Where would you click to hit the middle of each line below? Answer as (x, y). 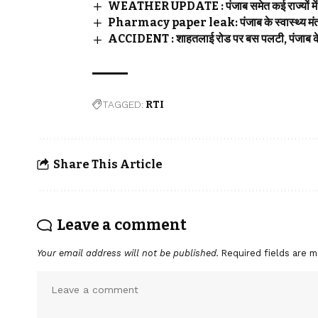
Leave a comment (122, 225)
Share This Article (108, 164)
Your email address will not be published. (128, 253)
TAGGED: (123, 104)
